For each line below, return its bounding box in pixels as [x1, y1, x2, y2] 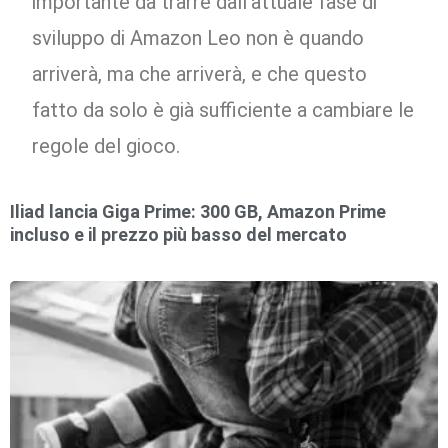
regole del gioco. [32, 134, 181, 159]
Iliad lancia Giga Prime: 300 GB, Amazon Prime [10, 201, 386, 223]
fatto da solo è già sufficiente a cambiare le [32, 98, 415, 123]
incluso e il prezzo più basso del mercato [10, 224, 347, 246]
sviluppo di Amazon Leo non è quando [32, 26, 365, 51]
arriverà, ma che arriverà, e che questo [32, 62, 368, 87]
